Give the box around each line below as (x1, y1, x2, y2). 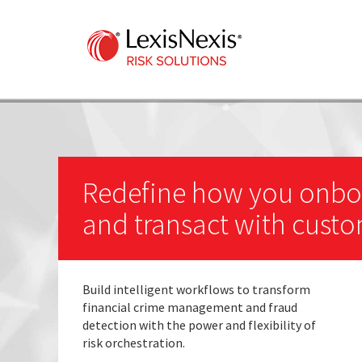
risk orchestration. (82, 335, 185, 351)
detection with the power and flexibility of (82, 317, 316, 333)
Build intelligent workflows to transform (82, 281, 310, 297)
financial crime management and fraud (82, 299, 297, 315)
